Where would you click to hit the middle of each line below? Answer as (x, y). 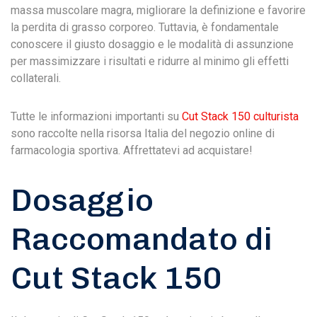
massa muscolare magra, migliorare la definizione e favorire (158, 10)
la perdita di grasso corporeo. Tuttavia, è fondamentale (145, 27)
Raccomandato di (142, 239)
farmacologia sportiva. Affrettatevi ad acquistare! (132, 150)
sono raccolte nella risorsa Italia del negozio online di (143, 133)
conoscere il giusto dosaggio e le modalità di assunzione (152, 44)
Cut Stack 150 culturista (240, 116)
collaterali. (36, 78)
